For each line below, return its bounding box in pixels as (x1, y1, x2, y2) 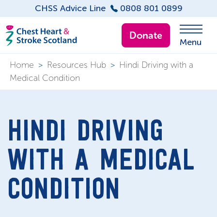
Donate (129, 29, 162, 41)
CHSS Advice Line (34, 3, 106, 14)
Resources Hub (47, 60, 106, 70)
